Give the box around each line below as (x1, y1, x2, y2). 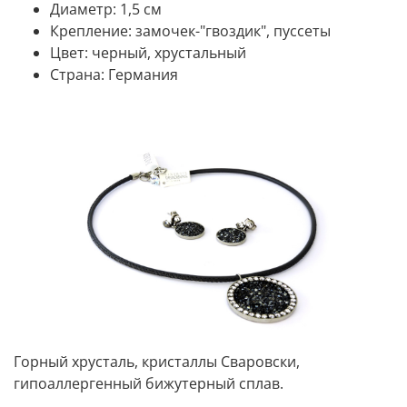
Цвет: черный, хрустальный (50, 43, 246, 64)
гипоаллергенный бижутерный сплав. (14, 372, 283, 393)
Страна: (50, 65, 104, 85)
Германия (108, 65, 178, 85)
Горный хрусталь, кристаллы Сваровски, (14, 351, 300, 372)
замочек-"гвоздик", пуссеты (135, 21, 331, 42)
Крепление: (50, 21, 135, 42)
